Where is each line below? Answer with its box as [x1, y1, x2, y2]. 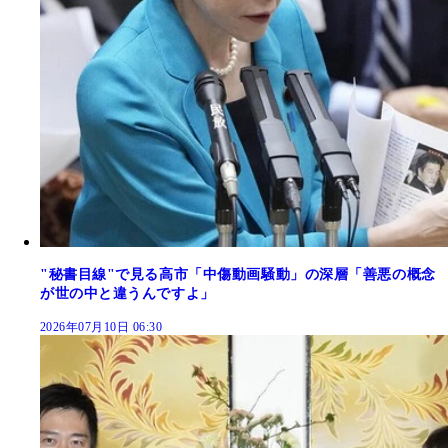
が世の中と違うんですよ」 [40, 286, 215, 302]
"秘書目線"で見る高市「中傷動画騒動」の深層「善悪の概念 [40, 267, 436, 283]
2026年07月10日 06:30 [40, 320, 163, 335]
